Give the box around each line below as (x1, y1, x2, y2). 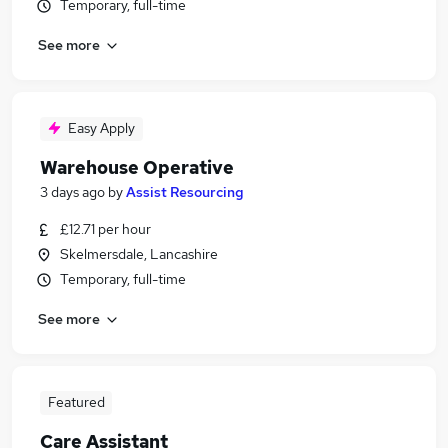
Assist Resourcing (126, 183, 244, 201)
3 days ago (40, 183, 105, 201)
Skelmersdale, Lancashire (60, 245, 218, 263)
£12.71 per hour (60, 220, 151, 238)
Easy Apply (68, 119, 135, 137)
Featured (47, 393, 105, 411)
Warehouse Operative (40, 156, 234, 179)
